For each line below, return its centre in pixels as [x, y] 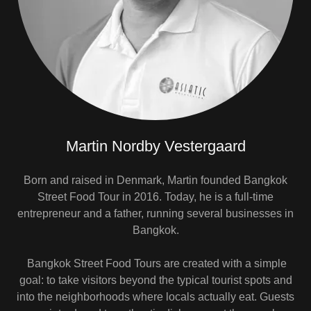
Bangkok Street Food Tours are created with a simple [155, 263]
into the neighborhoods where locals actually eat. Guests [155, 297]
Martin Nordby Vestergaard [155, 146]
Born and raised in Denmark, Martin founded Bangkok [155, 180]
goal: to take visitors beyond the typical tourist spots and [155, 280]
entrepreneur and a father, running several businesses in [155, 213]
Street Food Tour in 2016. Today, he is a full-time [155, 197]
